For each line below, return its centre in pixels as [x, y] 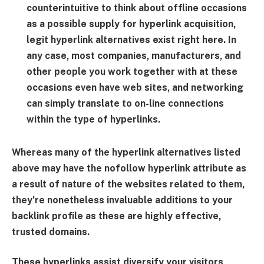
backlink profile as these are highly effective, [116, 216]
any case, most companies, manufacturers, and [134, 56]
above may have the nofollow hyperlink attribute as [129, 168]
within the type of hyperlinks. [93, 120]
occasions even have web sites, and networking [135, 88]
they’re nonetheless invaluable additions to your [122, 200]
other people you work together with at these [132, 72]
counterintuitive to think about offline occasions [137, 8]
